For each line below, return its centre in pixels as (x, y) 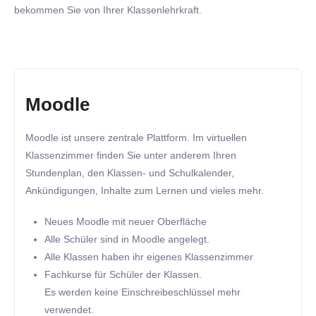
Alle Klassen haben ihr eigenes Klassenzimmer (149, 256)
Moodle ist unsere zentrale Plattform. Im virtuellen (136, 137)
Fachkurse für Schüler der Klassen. (123, 274)
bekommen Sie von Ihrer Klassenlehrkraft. (108, 10)
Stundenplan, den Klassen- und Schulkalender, (130, 172)
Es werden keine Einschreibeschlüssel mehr (143, 292)
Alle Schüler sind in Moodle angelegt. (127, 239)
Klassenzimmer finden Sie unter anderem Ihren (131, 155)
